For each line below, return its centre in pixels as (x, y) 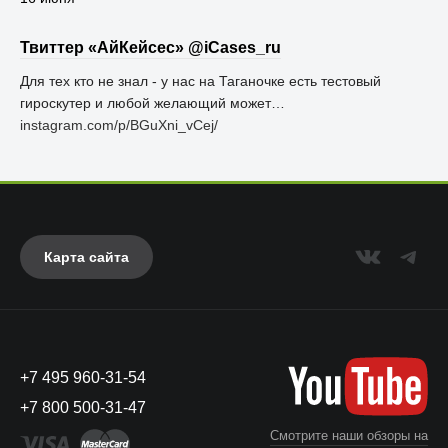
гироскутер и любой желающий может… (152, 103)
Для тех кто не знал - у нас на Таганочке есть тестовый (200, 81)
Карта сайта (86, 257)
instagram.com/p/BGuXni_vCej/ (119, 125)
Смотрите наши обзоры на (349, 435)
